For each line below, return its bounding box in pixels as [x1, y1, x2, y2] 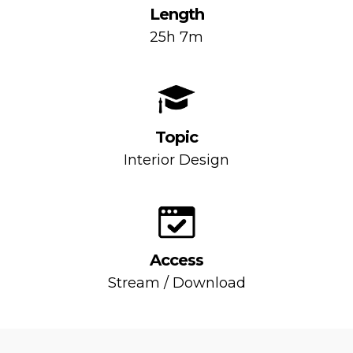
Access [150, 251, 203, 270]
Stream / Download [107, 274, 246, 292]
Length [149, 5, 204, 24]
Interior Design [124, 151, 229, 169]
